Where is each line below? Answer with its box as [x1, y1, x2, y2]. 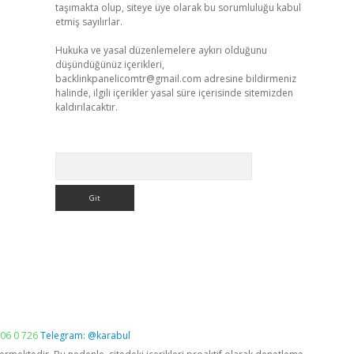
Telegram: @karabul [40, 329, 130, 342]
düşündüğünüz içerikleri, [55, 58, 164, 71]
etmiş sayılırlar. [55, 15, 122, 28]
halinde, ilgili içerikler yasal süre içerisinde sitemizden [55, 86, 293, 100]
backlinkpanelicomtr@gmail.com [55, 72, 201, 85]
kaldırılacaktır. [55, 100, 118, 114]
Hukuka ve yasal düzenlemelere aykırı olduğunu [55, 43, 267, 57]
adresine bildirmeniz [201, 72, 296, 85]
